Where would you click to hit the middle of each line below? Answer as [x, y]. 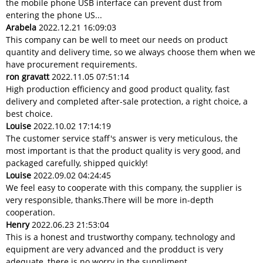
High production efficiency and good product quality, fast [118, 89]
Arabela [21, 27]
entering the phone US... [54, 15]
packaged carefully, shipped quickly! [77, 163]
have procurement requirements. [72, 64]
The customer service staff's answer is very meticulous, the [122, 138]
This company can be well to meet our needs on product [117, 39]
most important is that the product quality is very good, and [123, 150]
